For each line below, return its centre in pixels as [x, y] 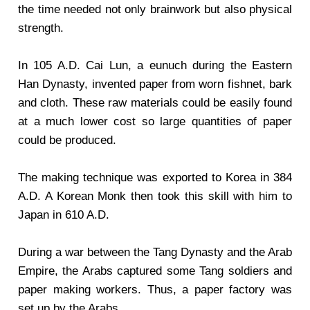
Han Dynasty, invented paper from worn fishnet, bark [155, 84]
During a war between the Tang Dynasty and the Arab [155, 252]
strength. [41, 28]
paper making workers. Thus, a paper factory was [155, 290]
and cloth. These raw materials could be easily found [155, 103]
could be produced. [67, 140]
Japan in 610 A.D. [64, 215]
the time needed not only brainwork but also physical [155, 9]
